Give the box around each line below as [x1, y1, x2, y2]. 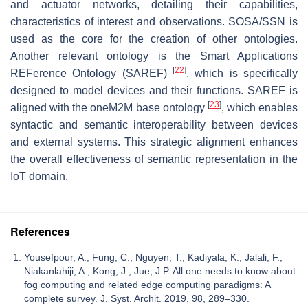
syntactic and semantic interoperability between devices [10, 118, 298, 131]
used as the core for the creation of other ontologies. [10, 32, 298, 45]
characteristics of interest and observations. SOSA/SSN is [10, 15, 298, 27]
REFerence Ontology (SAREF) [10, 67, 173, 79]
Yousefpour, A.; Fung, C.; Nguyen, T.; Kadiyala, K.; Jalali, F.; [24, 251, 283, 263]
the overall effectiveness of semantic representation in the [10, 153, 298, 165]
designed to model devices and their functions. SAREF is [10, 84, 298, 96]
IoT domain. [10, 170, 68, 182]
